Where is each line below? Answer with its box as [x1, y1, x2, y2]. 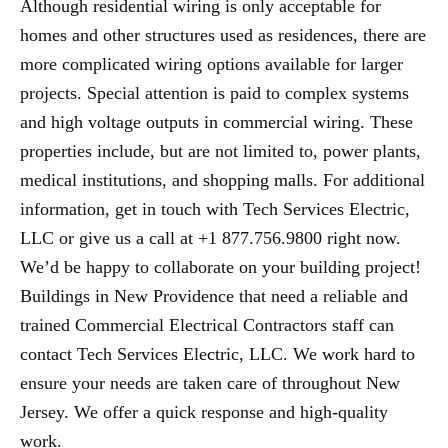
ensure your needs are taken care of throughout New [20, 373, 400, 394]
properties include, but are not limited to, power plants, [20, 141, 421, 162]
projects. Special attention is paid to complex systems [20, 83, 409, 104]
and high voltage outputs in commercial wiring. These [20, 112, 413, 133]
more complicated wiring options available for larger [20, 54, 403, 75]
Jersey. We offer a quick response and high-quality [20, 402, 388, 423]
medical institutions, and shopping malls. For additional [20, 170, 425, 191]
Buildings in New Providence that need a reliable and [20, 286, 408, 307]
